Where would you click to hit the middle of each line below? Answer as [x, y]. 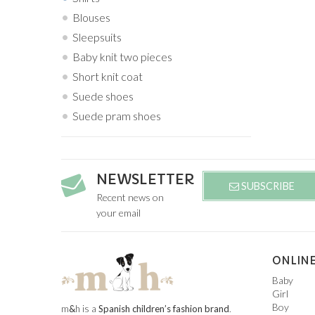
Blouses [91, 18]
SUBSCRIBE [266, 186]
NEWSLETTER [146, 180]
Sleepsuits [97, 37]
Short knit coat [108, 77]
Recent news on [130, 198]
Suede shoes [103, 96]
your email [118, 213]
